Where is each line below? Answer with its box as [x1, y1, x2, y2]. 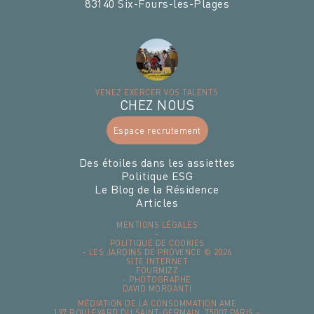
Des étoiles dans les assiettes [78, 154, 235, 170]
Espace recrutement [113, 124, 201, 136]
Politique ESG [121, 168, 193, 183]
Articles [136, 194, 178, 210]
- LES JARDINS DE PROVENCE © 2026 [82, 246, 232, 257]
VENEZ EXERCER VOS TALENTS [95, 86, 219, 97]
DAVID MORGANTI [122, 282, 192, 294]
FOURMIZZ [136, 264, 178, 275]
